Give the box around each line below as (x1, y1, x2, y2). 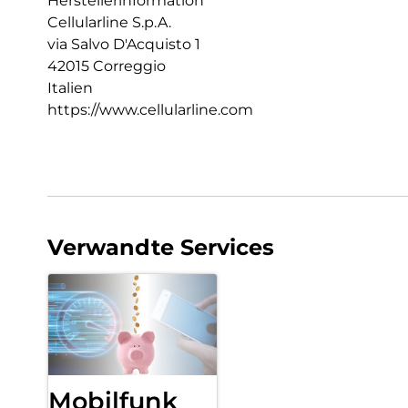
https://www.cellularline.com (47, 101, 253, 118)
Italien (47, 79, 93, 97)
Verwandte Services (47, 234, 274, 260)
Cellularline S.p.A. (47, 14, 171, 31)
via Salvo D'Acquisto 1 (47, 36, 200, 53)
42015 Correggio (47, 57, 166, 75)
